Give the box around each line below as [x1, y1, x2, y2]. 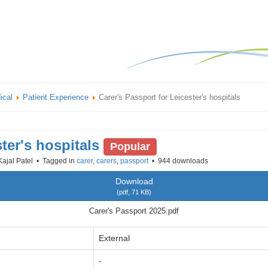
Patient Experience [23, 93, 89, 102]
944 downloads [156, 157, 208, 165]
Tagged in [41, 157, 77, 165]
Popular [109, 140, 150, 153]
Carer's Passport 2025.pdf [89, 206, 179, 215]
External [99, 233, 130, 243]
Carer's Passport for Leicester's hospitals [99, 93, 240, 102]
